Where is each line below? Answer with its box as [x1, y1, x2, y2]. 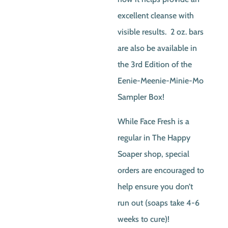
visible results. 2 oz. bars [118, 27, 204, 37]
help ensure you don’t [118, 182, 193, 191]
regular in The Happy [118, 133, 191, 142]
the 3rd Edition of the [118, 60, 192, 69]
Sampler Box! [118, 92, 165, 102]
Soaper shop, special [118, 149, 190, 159]
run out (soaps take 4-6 [118, 198, 200, 208]
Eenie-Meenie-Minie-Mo [118, 76, 204, 85]
